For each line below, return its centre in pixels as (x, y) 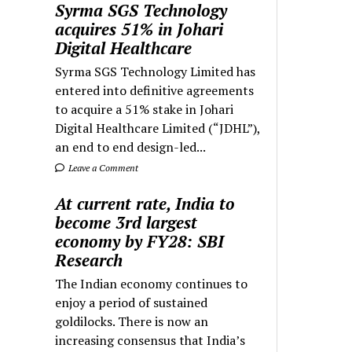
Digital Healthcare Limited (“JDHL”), (158, 128)
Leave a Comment (103, 167)
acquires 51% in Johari (139, 29)
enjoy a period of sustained (132, 302)
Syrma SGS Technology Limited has (156, 71)
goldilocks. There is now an (132, 321)
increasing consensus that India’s (150, 340)
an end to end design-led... (131, 147)
